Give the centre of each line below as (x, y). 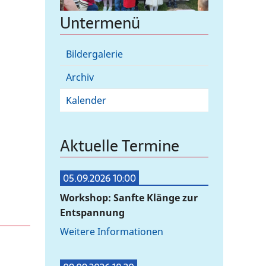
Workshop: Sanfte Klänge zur (129, 198)
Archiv (80, 77)
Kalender (86, 101)
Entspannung (92, 213)
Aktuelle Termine (120, 146)
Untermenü (100, 23)
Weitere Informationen (112, 231)
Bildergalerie (94, 54)
